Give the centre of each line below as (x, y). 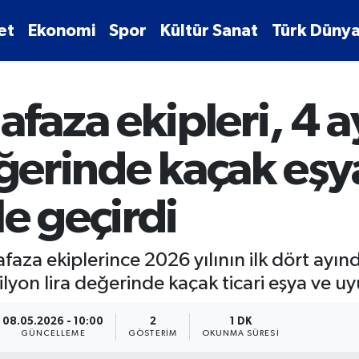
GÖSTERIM (153, 333)
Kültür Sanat (210, 30)
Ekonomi (62, 30)
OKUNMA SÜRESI (240, 333)
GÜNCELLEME (53, 333)
